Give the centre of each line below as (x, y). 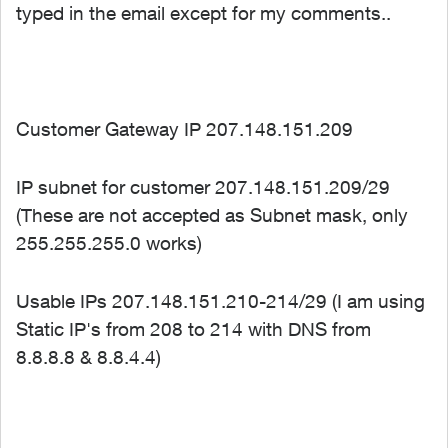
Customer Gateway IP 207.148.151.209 (184, 129)
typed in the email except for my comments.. (203, 13)
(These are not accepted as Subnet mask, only (212, 215)
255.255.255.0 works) (109, 243)
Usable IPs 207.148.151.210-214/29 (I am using (220, 301)
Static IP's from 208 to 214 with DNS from (193, 329)
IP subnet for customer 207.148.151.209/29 (203, 187)
